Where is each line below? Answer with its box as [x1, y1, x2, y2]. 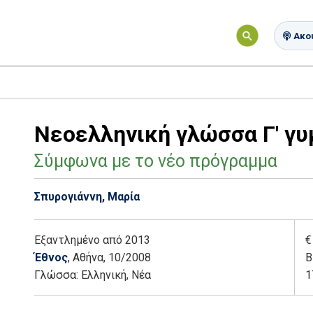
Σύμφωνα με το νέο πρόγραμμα [34, 150, 277, 171]
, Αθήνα [68, 250, 103, 264]
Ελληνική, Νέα [81, 268, 151, 282]
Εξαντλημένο [34, 233, 100, 247]
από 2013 [103, 233, 150, 247]
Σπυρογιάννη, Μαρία [34, 189, 140, 203]
